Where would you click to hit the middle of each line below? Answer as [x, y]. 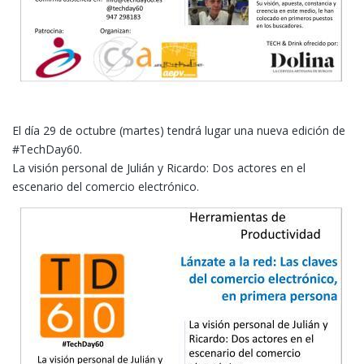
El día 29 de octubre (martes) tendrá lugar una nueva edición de [179, 130]
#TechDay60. [47, 149]
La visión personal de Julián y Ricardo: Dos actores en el [159, 167]
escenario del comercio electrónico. [106, 186]
